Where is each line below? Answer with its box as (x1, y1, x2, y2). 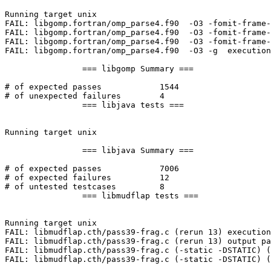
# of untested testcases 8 (5, 182, 116, 192)
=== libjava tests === (5, 100, 82, 110)
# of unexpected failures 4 (5, 91, 121, 101)
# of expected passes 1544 (5, 82, 102, 92)
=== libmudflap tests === (5, 191, 82, 201)
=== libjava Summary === (5, 146, 82, 155)
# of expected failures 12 (5, 173, 111, 183)
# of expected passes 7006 (5, 164, 102, 174)
